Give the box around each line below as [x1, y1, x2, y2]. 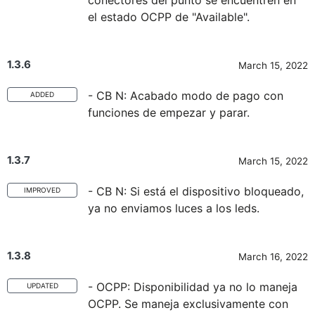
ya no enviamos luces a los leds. [88, 201, 259, 215]
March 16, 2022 [238, 251, 308, 262]
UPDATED [26, 281, 58, 290]
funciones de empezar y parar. [88, 105, 250, 120]
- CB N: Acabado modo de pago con [88, 89, 283, 103]
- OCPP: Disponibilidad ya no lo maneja [88, 280, 297, 294]
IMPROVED [24, 186, 60, 194]
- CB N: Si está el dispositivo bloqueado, [88, 184, 304, 198]
